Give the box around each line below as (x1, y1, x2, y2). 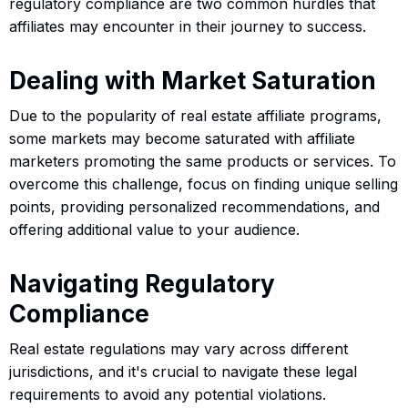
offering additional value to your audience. (9, 219, 300, 239)
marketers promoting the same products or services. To (9, 151, 396, 170)
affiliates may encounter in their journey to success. (9, 16, 366, 36)
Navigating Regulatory (9, 269, 275, 298)
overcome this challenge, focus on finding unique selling (9, 174, 398, 193)
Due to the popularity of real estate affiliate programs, (9, 106, 382, 125)
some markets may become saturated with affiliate (9, 128, 355, 148)
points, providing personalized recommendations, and (9, 197, 380, 216)
